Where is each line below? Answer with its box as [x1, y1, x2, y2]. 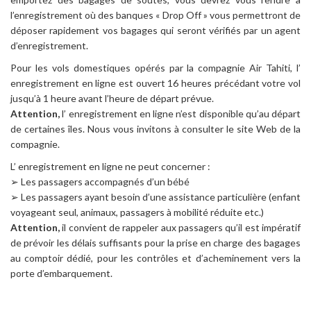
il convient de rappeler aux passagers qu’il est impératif [60, 221, 301, 234]
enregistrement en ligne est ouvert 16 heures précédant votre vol [10, 77, 301, 90]
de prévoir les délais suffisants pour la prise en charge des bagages [10, 237, 301, 249]
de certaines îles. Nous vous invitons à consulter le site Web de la [10, 123, 301, 135]
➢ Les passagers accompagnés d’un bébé [10, 176, 190, 188]
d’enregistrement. [10, 40, 88, 52]
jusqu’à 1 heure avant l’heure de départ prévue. [10, 92, 214, 105]
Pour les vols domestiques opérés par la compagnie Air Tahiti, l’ [10, 62, 301, 74]
